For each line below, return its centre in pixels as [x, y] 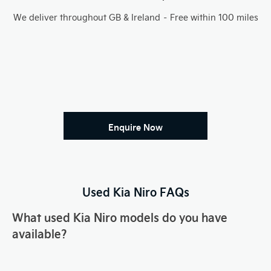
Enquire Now [135, 127]
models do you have [174, 217]
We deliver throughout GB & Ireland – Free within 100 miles [135, 17]
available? [40, 233]
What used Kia [53, 217]
